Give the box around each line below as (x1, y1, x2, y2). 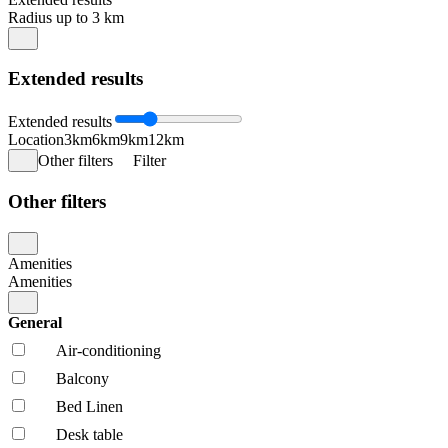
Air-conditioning (56, 341, 161, 359)
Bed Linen (56, 397, 123, 415)
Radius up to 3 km (8, 8, 124, 26)
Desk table (56, 425, 123, 443)
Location (8, 131, 64, 149)
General (8, 313, 66, 331)
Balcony (56, 369, 109, 387)
